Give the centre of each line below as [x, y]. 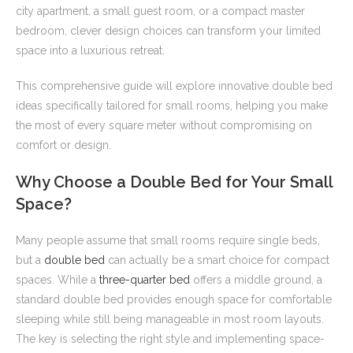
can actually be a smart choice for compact [217, 260]
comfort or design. [63, 145]
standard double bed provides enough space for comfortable [174, 300]
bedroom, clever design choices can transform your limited [168, 31]
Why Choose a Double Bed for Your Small [174, 182]
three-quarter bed [145, 280]
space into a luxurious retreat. [90, 51]
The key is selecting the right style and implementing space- [170, 339]
